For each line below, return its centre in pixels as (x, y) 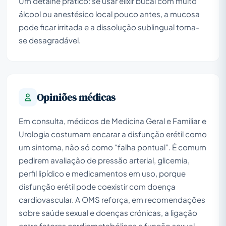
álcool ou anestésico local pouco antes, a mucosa (109, 14)
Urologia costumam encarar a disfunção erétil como (113, 134)
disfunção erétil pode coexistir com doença (97, 186)
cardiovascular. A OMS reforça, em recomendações (112, 199)
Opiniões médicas (76, 97)
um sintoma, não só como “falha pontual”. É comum (112, 147)
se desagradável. (50, 40)
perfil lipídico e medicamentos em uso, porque (102, 173)
